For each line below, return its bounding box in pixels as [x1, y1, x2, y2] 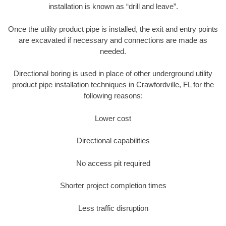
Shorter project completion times [60, 181, 166, 190]
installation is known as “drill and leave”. [48, 2, 178, 11]
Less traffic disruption [78, 203, 148, 212]
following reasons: [83, 91, 143, 100]
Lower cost [95, 114, 131, 123]
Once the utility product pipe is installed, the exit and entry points [8, 24, 218, 33]
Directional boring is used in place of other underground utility [14, 69, 212, 78]
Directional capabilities [76, 136, 150, 145]
